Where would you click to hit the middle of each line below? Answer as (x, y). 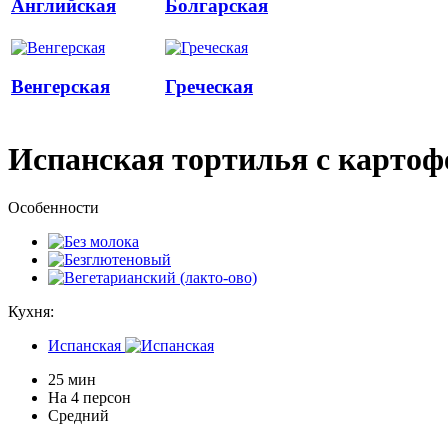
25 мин (72, 380)
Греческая (209, 87)
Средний (78, 416)
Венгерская (60, 87)
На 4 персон (89, 398)
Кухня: (31, 312)
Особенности (53, 208)
